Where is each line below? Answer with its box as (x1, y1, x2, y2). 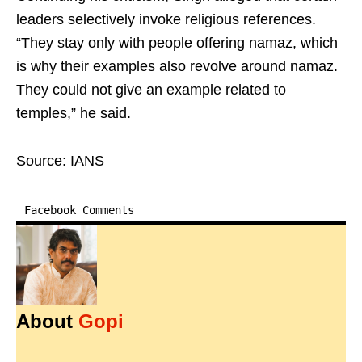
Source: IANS (16, 153, 104, 170)
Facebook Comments (24, 204, 134, 217)
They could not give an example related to (16, 82, 286, 99)
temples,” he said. (16, 105, 131, 122)
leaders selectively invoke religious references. (16, 11, 316, 28)
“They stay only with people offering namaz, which (16, 35, 338, 52)
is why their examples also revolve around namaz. (16, 58, 338, 75)
